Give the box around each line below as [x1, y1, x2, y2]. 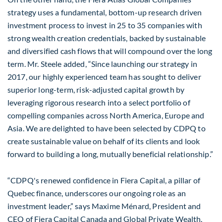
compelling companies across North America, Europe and [7, 110, 205, 120]
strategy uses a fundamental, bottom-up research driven [7, 7, 202, 17]
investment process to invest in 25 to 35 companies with [7, 20, 202, 30]
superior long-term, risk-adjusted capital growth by [7, 84, 185, 94]
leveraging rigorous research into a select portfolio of [7, 97, 190, 107]
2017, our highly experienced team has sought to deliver [7, 71, 201, 81]
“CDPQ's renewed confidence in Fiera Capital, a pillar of [7, 175, 200, 185]
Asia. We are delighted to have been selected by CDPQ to [7, 123, 206, 133]
